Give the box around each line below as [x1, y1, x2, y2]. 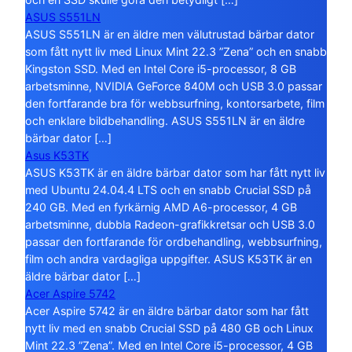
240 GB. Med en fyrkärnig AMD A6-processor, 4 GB [25, 200, 297, 214]
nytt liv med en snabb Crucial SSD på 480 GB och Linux [25, 321, 313, 335]
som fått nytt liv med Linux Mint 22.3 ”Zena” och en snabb [25, 44, 327, 58]
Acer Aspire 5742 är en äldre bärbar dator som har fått [25, 303, 309, 317]
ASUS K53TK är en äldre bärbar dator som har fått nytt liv [25, 165, 325, 179]
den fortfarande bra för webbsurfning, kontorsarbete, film [25, 96, 324, 110]
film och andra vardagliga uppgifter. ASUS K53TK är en [25, 251, 312, 266]
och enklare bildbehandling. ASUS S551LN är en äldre [25, 113, 305, 127]
